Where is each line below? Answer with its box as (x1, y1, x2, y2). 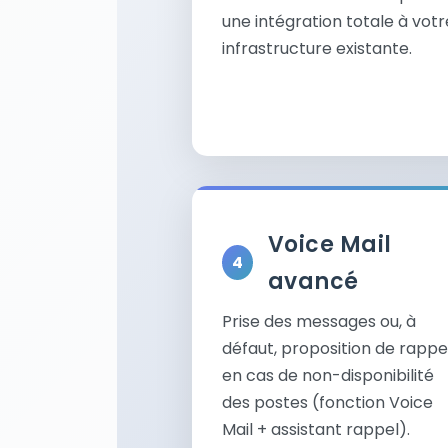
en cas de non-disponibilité (222, 363, 434, 387)
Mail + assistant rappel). (222, 417, 410, 441)
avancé (267, 265, 359, 297)
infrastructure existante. (222, 36, 412, 60)
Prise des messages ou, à (222, 309, 416, 333)
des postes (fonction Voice (222, 390, 433, 414)
